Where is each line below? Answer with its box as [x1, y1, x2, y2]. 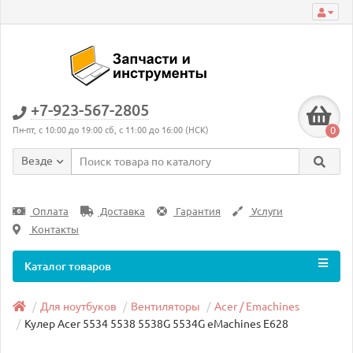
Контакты [29, 224, 79, 236]
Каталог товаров [24, 260, 111, 273]
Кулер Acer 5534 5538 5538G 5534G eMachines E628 [24, 318, 288, 330]
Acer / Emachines [214, 300, 299, 313]
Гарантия [173, 206, 221, 217]
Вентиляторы [131, 300, 200, 313]
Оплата [30, 206, 69, 217]
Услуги [249, 206, 283, 217]
